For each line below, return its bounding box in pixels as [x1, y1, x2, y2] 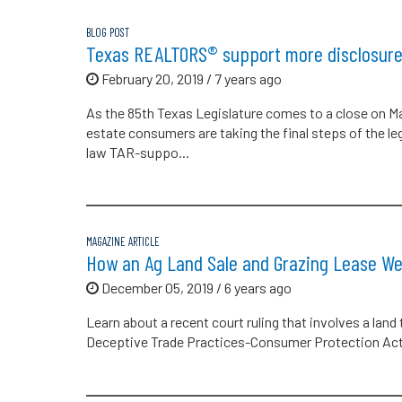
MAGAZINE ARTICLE [86, 234, 160, 249]
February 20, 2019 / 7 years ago [99, 69, 282, 87]
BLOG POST [86, 24, 129, 39]
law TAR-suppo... [86, 143, 189, 161]
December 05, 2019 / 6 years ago [99, 279, 292, 297]
